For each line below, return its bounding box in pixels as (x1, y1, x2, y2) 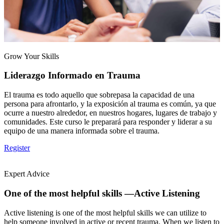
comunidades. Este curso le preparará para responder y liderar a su (4, 117, 212, 126)
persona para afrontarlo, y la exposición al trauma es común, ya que (4, 99, 216, 108)
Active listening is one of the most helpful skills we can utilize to (4, 208, 206, 217)
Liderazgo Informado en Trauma (4, 70, 140, 81)
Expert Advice (4, 169, 49, 178)
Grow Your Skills (4, 51, 59, 60)
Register (4, 143, 30, 152)
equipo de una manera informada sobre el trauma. (4, 126, 159, 135)
